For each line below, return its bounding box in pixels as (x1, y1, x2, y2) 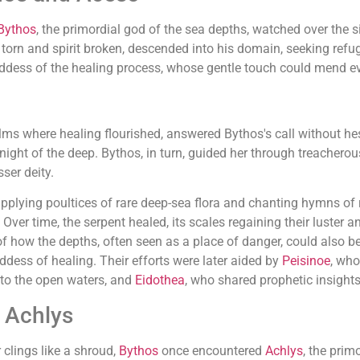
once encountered (158, 342, 265, 358)
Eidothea (135, 272, 185, 288)
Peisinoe (282, 253, 330, 269)
